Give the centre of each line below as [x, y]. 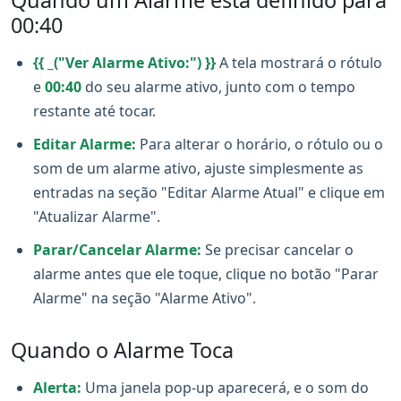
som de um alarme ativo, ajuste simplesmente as [198, 168]
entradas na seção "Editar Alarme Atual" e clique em [209, 192]
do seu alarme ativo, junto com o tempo [218, 87]
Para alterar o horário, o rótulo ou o [260, 144]
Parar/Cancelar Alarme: [117, 250]
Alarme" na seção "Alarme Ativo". [145, 298]
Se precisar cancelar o [277, 250]
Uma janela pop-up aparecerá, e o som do [225, 388]
